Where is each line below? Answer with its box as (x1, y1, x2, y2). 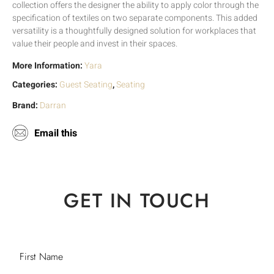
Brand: (12, 98, 40, 112)
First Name (20, 249, 63, 264)
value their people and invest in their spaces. (12, 37, 177, 51)
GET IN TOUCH (64, 186, 210, 215)
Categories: (12, 78, 57, 91)
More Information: (12, 59, 84, 72)
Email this (34, 125, 77, 141)
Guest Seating (59, 78, 113, 91)
